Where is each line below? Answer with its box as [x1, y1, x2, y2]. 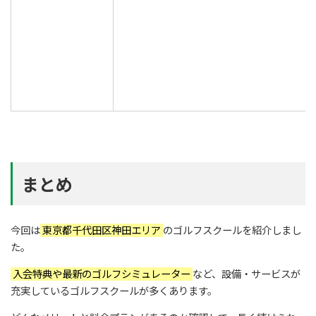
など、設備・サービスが [193, 268, 300, 281]
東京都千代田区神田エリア [40, 224, 163, 236]
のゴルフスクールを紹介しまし [163, 224, 301, 236]
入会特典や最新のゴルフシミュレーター [11, 268, 193, 281]
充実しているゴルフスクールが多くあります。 [11, 285, 217, 298]
